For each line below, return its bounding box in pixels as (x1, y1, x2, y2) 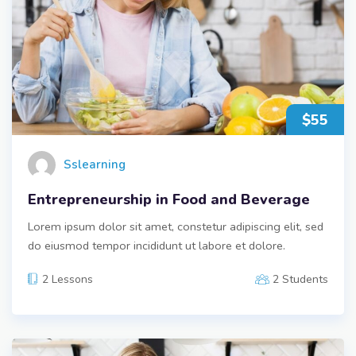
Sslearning (64, 157, 126, 173)
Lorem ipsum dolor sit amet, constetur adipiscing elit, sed (28, 218, 323, 234)
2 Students (273, 271, 328, 287)
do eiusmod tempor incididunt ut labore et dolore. (28, 237, 285, 253)
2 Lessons (42, 271, 93, 287)
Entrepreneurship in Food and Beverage (28, 189, 310, 209)
